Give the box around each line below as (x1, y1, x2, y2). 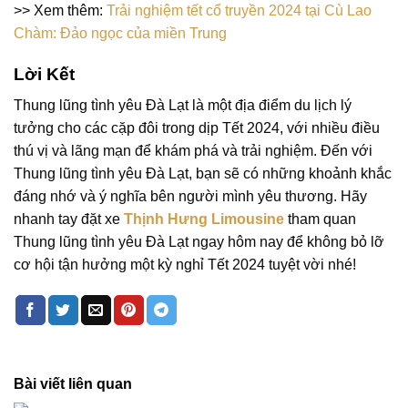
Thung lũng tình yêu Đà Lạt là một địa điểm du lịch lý (14, 97, 352, 114)
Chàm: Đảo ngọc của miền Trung (14, 25, 227, 41)
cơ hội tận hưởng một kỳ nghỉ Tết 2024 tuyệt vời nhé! (14, 257, 356, 273)
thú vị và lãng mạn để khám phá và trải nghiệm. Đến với (14, 143, 372, 159)
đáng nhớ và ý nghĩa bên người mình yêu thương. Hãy (14, 189, 367, 205)
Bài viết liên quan (14, 376, 132, 393)
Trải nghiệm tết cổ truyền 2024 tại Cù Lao (107, 2, 372, 18)
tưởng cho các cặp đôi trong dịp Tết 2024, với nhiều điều (14, 120, 380, 137)
